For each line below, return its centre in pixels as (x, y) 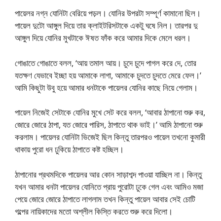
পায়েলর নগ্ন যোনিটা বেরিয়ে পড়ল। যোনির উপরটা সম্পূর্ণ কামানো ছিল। (108, 13)
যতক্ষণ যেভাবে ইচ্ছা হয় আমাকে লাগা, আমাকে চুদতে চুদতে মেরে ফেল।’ (108, 75)
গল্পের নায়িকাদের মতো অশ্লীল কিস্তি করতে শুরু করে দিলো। (94, 211)
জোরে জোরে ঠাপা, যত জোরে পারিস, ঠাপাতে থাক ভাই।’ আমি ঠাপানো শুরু (109, 125)
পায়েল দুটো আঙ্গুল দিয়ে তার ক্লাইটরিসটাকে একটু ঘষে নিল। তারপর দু (106, 26)
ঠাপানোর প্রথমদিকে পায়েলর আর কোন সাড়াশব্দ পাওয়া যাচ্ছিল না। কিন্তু (108, 174)
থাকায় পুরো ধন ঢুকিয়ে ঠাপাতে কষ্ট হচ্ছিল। (69, 149)
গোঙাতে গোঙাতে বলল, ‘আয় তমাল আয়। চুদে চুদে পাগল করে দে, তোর (106, 63)
